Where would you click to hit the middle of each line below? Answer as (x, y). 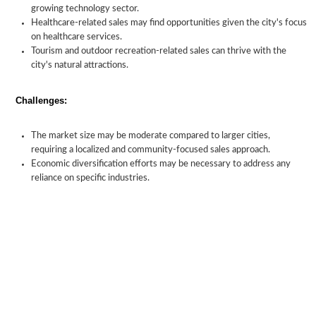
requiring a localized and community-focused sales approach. (151, 150)
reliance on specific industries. (90, 178)
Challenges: (41, 101)
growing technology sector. (85, 9)
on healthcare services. (77, 37)
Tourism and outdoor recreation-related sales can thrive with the (159, 51)
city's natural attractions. (80, 65)
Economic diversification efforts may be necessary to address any (161, 164)
